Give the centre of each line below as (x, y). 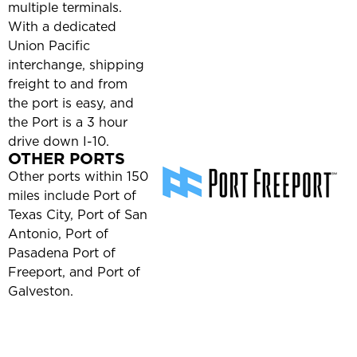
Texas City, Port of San (78, 215)
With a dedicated (62, 27)
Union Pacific (49, 46)
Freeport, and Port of (74, 272)
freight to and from (68, 84)
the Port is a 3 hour (68, 122)
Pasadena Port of (62, 253)
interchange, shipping (76, 65)
